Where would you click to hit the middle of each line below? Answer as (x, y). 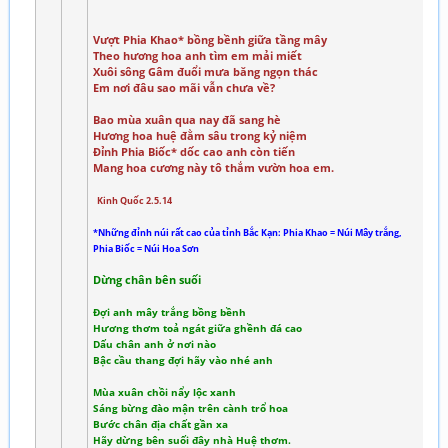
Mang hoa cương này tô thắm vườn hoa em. (213, 168)
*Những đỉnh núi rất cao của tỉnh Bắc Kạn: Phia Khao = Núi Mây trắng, (247, 233)
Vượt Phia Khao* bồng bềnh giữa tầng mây (210, 40)
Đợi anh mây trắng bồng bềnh (169, 313)
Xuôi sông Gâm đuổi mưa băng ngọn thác (205, 72)
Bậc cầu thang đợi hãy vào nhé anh (183, 361)
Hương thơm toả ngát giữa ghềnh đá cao (197, 329)
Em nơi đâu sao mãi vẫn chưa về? (184, 88)
